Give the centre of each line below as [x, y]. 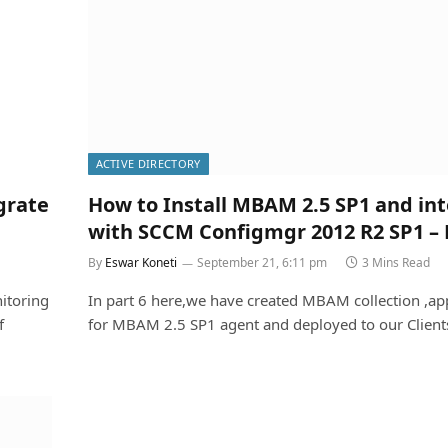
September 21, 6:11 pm [261, 263]
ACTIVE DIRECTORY [148, 164]
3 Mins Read [395, 263]
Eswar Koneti [140, 263]
